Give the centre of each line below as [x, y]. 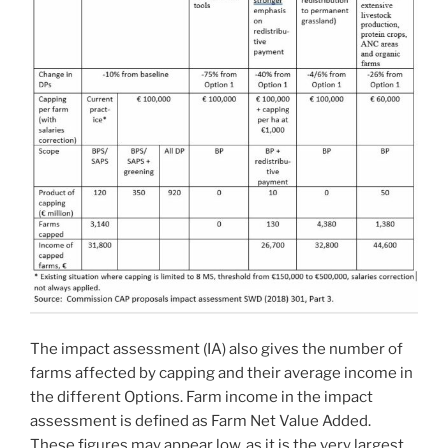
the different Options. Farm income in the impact [201, 396]
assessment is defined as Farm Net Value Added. [200, 420]
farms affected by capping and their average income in [221, 372]
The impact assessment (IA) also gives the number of [216, 348]
